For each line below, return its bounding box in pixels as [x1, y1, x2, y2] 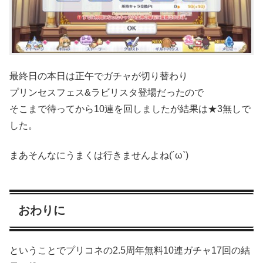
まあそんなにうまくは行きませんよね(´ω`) [9, 150, 188, 160]
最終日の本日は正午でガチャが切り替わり [9, 71, 188, 82]
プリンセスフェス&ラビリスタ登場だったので [9, 87, 204, 98]
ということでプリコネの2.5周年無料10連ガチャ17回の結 [9, 245, 250, 255]
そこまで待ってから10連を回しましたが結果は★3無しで [9, 104, 251, 114]
